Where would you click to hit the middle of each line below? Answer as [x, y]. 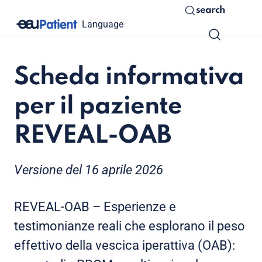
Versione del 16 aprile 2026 [89, 170]
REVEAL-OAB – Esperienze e [95, 207]
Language [103, 24]
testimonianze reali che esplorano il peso [130, 226]
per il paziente [98, 107]
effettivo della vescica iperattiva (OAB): [125, 245]
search [210, 10]
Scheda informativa [129, 77]
